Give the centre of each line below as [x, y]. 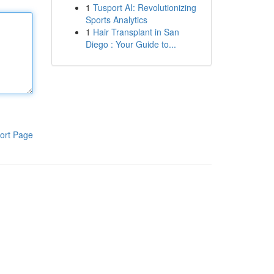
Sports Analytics [116, 20]
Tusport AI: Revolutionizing [144, 7]
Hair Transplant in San [136, 32]
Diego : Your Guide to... [131, 44]
